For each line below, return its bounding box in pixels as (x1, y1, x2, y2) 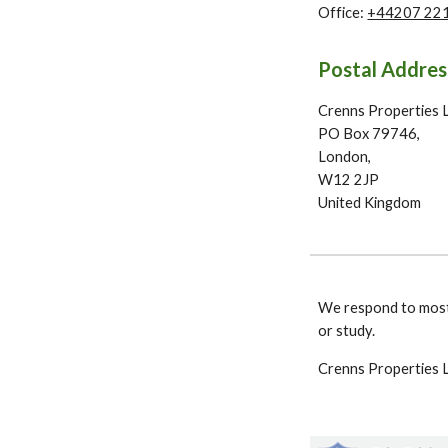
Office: (318, 4, 368, 21)
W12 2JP (318, 171, 380, 188)
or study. (318, 322, 379, 339)
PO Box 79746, (318, 125, 421, 142)
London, (318, 148, 372, 165)
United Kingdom (318, 194, 422, 211)
